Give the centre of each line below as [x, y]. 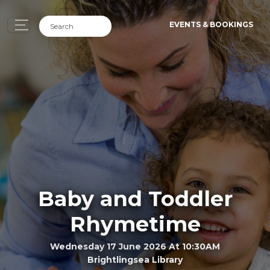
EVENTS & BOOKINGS [211, 24]
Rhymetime [135, 224]
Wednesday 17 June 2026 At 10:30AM [135, 246]
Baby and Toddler [135, 198]
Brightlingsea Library [135, 259]
